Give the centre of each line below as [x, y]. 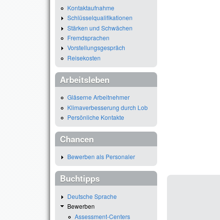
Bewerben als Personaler [101, 157]
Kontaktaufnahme [91, 7]
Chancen [77, 139]
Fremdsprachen [88, 38]
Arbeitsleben [85, 79]
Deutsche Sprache [92, 196]
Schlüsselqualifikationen [100, 18]
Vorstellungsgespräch [96, 48]
